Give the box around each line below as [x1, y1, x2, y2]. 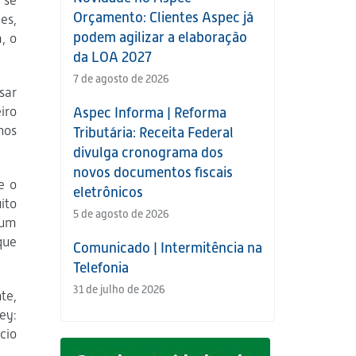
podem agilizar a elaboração [73, 29, 247, 45]
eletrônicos [73, 184, 143, 200]
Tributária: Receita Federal [73, 124, 234, 141]
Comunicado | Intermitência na [73, 239, 262, 256]
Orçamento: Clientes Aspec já [73, 9, 253, 25]
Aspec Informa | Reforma [73, 104, 226, 121]
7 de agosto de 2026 [73, 72, 169, 85]
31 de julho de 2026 [73, 283, 165, 296]
